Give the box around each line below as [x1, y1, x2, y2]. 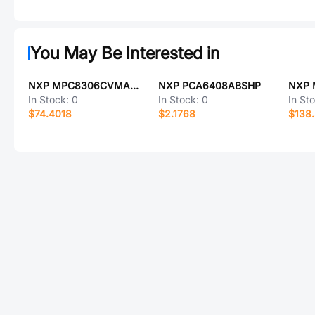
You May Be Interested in [30, 43, 220, 63]
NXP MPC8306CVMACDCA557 [130, 79, 139, 91]
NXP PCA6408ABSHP [157, 79, 261, 91]
